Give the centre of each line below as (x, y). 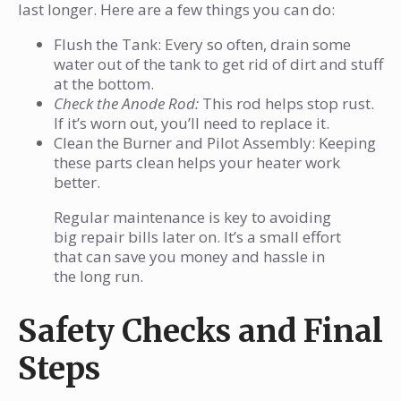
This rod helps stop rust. (286, 104)
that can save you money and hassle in (189, 257)
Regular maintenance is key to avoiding (192, 218)
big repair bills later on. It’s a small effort (197, 237)
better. (77, 183)
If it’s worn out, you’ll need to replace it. (192, 124)
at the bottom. (104, 84)
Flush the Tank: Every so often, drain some (202, 45)
